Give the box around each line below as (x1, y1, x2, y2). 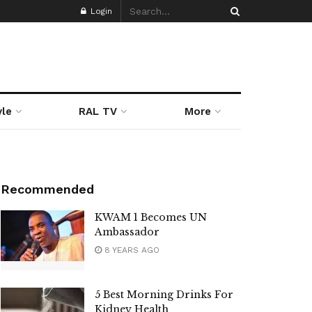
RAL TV (79, 105, 118, 118)
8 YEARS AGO (102, 245, 159, 255)
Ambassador (95, 226, 159, 238)
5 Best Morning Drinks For (95, 288, 233, 301)
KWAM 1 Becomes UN (95, 211, 207, 224)
